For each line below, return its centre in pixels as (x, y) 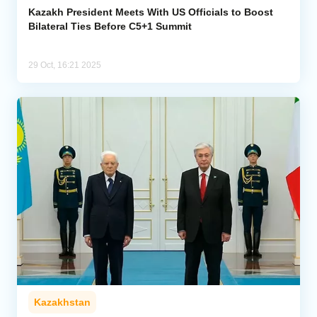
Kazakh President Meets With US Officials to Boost (151, 12)
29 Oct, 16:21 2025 (65, 65)
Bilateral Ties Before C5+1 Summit (110, 26)
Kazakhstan (62, 302)
